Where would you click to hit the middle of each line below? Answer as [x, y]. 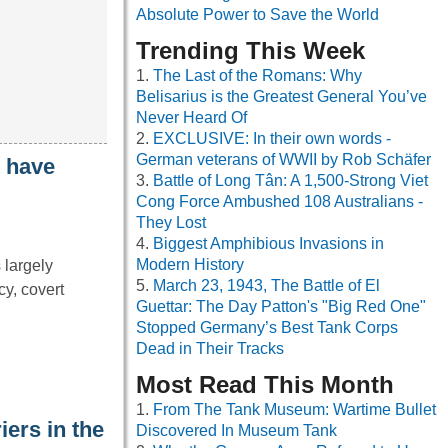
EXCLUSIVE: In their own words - [272, 139]
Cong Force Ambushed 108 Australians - [279, 202]
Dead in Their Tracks [210, 349]
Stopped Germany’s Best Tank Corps [267, 328]
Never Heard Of [191, 118]
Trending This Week [250, 51]
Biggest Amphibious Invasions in [268, 244]
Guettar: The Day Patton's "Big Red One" [281, 307]
